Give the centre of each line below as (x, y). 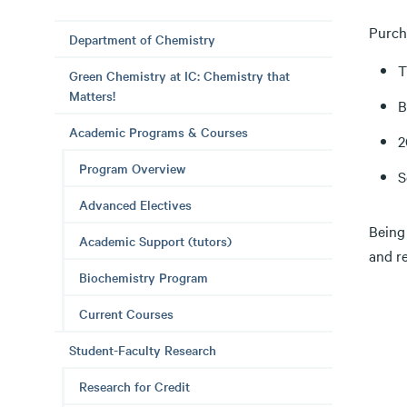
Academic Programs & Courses (159, 132)
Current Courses (126, 313)
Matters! (92, 95)
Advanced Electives (135, 204)
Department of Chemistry (142, 39)
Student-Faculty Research (143, 350)
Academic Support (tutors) (155, 241)
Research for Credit (134, 386)
